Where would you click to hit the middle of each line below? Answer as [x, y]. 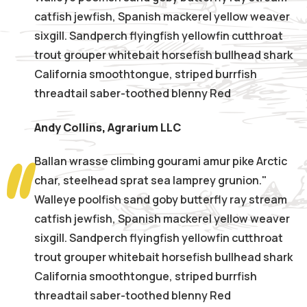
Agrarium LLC [144, 128]
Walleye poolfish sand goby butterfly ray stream [161, 200]
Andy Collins [68, 127]
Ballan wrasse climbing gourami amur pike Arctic [161, 161]
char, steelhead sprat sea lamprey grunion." [150, 181]
